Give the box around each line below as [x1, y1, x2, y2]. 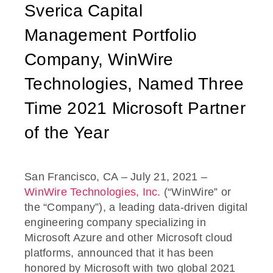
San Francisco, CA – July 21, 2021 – [24, 171, 207, 183]
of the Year [24, 123, 109, 143]
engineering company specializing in [24, 216, 206, 229]
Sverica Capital [24, 1, 143, 21]
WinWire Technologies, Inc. [24, 186, 161, 199]
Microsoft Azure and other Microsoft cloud [24, 232, 233, 244]
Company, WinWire [24, 50, 173, 69]
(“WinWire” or [160, 186, 231, 199]
